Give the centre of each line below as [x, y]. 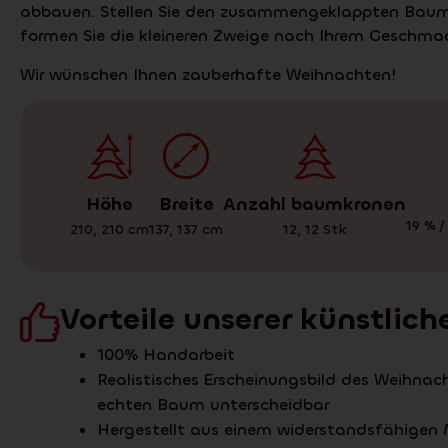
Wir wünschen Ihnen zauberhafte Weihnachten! [208, 74]
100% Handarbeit [166, 354]
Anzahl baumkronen [314, 203]
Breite [186, 203]
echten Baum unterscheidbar [213, 404]
